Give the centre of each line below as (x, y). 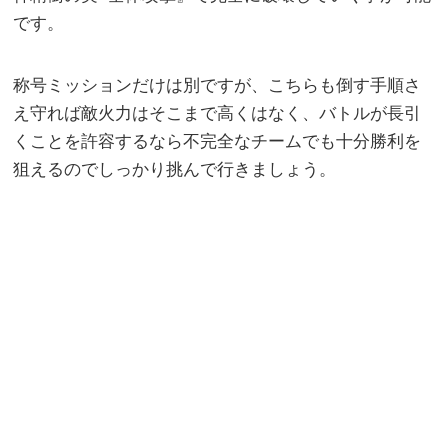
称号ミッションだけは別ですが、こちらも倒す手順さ (217, 85)
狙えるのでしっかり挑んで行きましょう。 (175, 169)
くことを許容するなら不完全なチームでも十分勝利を (217, 141)
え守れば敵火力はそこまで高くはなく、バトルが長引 (217, 113)
